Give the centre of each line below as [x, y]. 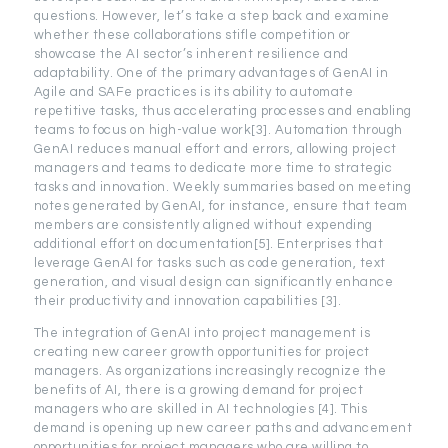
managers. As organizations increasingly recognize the [210, 370]
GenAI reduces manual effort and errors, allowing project [215, 148]
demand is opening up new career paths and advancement [223, 427]
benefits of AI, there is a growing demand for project [198, 389]
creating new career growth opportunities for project [201, 351]
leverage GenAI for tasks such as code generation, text [209, 262]
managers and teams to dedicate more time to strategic [213, 167]
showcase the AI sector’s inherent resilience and [191, 53]
